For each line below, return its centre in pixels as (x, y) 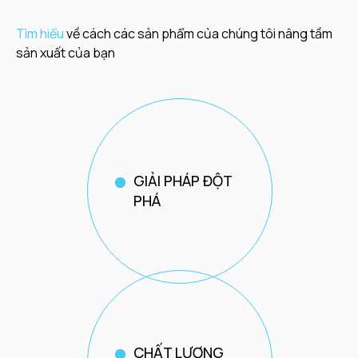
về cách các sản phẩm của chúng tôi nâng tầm (199, 34)
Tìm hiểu (41, 34)
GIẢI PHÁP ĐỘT (183, 180)
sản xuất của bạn (66, 53)
